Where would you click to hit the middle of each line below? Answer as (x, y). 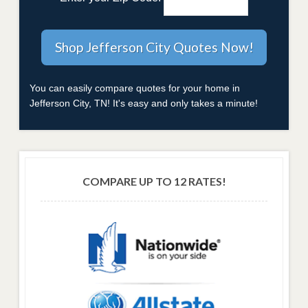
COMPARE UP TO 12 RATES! (154, 181)
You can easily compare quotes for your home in (135, 88)
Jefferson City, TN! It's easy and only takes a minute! (144, 103)
